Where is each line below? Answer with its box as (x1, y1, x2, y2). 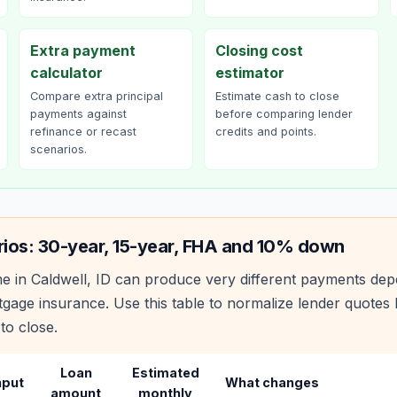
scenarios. (29, 143, 87, 156)
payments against (29, 107, 127, 121)
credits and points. (215, 125, 316, 138)
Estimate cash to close (215, 90, 339, 103)
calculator (29, 64, 103, 82)
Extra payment (29, 42, 136, 59)
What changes (225, 375, 320, 390)
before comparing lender (215, 107, 353, 121)
